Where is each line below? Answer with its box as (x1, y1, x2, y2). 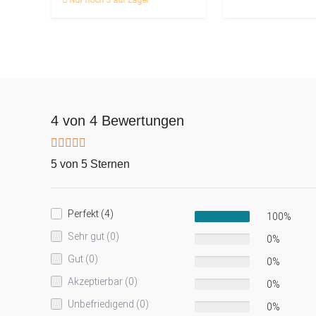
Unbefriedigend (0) (68, 298, 149, 310)
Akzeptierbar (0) (68, 275, 138, 287)
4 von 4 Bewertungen (51, 112, 184, 128)
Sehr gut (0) (68, 230, 119, 242)
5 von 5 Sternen (51, 157, 130, 170)
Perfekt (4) (68, 207, 114, 219)
